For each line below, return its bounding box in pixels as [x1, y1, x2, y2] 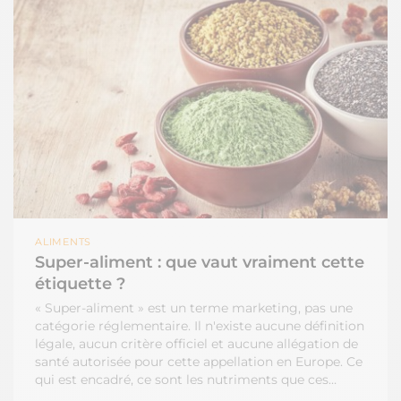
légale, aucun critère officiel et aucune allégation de [35, 335, 358, 352]
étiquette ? [35, 273, 125, 294]
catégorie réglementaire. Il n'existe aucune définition [35, 317, 364, 334]
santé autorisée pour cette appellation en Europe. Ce [35, 353, 363, 370]
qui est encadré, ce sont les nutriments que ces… [35, 371, 337, 388]
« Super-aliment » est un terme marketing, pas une [35, 299, 353, 316]
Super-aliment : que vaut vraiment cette [35, 252, 364, 272]
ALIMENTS [35, 235, 98, 248]
